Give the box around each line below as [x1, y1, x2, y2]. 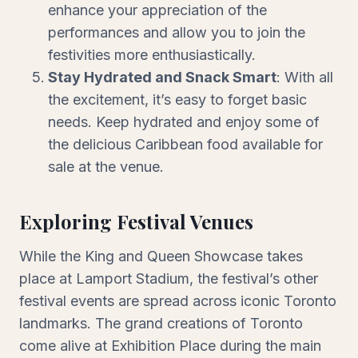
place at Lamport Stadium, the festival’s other [19, 269, 318, 287]
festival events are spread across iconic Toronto [19, 292, 336, 309]
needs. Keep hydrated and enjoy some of [48, 113, 320, 130]
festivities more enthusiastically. [48, 46, 256, 63]
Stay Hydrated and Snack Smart [48, 68, 276, 86]
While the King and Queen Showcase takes [19, 247, 303, 265]
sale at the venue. [48, 157, 164, 175]
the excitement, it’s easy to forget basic [48, 90, 307, 108]
